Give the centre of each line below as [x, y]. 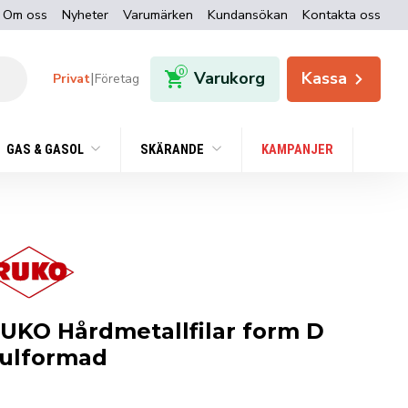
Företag [117, 78]
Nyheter [85, 15]
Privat [72, 78]
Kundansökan [248, 15]
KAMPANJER [297, 150]
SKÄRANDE [174, 150]
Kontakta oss [342, 15]
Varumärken [158, 15]
